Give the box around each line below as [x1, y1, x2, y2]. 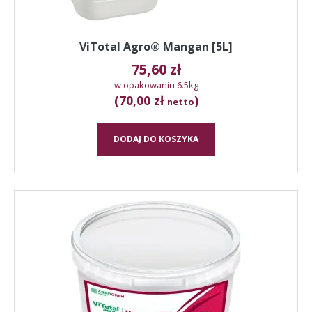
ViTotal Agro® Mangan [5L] [79, 38, 233, 54]
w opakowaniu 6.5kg [114, 78, 198, 91]
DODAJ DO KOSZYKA [114, 132, 198, 145]
